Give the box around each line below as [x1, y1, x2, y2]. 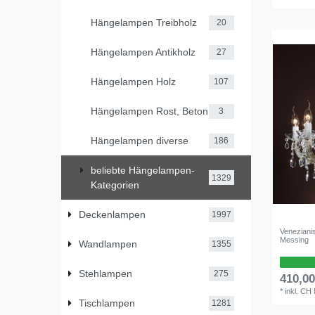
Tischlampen [78, 297, 135, 309]
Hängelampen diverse [91, 134, 188, 146]
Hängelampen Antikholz [91, 46, 195, 58]
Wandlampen [78, 238, 137, 250]
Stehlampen [78, 267, 132, 279]
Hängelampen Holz [91, 75, 176, 87]
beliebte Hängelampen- [91, 164, 195, 176]
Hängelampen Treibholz [91, 16, 197, 28]
